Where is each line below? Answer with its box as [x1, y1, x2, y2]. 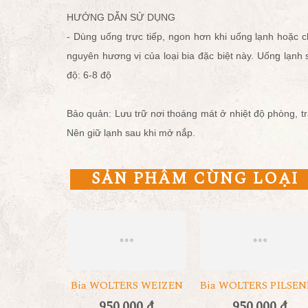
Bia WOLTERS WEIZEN [70, 277, 183, 294]
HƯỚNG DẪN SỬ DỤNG [67, 11, 178, 23]
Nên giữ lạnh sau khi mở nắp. [67, 126, 195, 138]
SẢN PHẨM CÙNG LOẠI [91, 166, 299, 191]
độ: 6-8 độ [67, 69, 114, 80]
